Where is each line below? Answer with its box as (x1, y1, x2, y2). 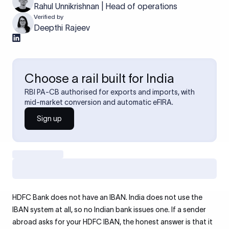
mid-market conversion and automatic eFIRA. (25, 98, 173, 106)
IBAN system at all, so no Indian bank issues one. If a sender (12, 205, 206, 214)
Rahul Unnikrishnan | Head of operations (34, 2, 177, 11)
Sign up (37, 114, 62, 123)
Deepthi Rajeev (34, 23, 90, 32)
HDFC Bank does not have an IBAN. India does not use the (12, 193, 202, 201)
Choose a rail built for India (25, 72, 174, 85)
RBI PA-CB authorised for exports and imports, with (25, 88, 195, 96)
